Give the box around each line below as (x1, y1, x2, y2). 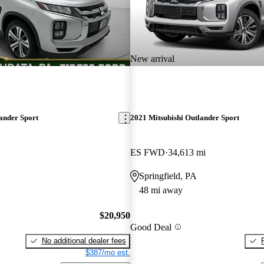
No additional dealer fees (41, 236, 126, 245)
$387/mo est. (85, 247, 130, 257)
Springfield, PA (138, 171, 197, 181)
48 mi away (138, 185, 183, 196)
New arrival (130, 53, 174, 64)
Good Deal (130, 222, 171, 232)
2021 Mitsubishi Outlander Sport (130, 113, 239, 123)
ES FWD (130, 147, 165, 158)
